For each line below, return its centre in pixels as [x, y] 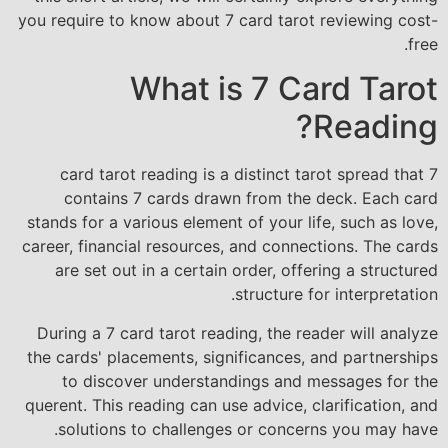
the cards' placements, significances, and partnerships [232, 356]
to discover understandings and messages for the [250, 380]
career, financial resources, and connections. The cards [230, 246]
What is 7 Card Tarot [284, 89]
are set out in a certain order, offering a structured [246, 270]
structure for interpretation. [336, 294]
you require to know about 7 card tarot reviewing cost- [228, 20]
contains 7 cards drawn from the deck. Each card [251, 198]
